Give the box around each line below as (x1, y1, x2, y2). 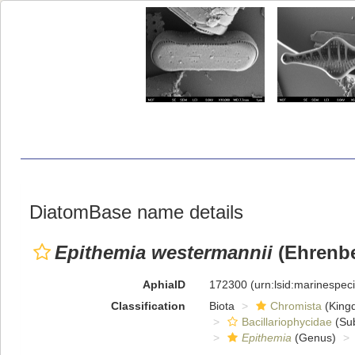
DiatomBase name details (29, 201, 243, 223)
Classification (110, 300, 185, 312)
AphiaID (142, 278, 185, 291)
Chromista (269, 300, 322, 312)
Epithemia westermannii (55, 242, 273, 263)
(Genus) (291, 331, 336, 344)
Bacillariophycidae (241, 315, 332, 328)
